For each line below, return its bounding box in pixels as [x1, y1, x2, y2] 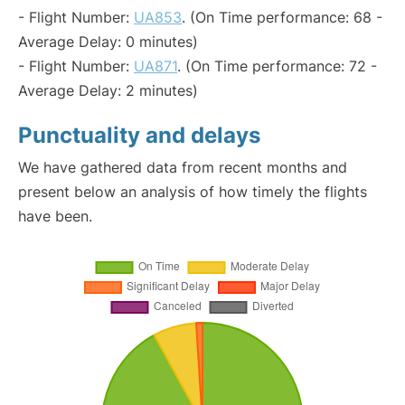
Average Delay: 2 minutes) [18, 81, 198, 99]
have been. [18, 207, 92, 225]
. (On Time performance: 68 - [182, 8, 382, 26]
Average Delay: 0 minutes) [18, 33, 198, 51]
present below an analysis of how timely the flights [18, 183, 367, 201]
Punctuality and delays [18, 122, 260, 148]
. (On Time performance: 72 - [177, 57, 377, 75]
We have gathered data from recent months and [18, 158, 347, 176]
